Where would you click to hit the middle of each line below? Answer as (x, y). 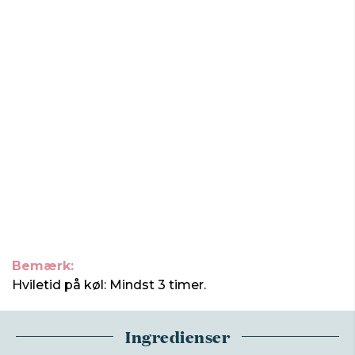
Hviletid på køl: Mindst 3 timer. (109, 285)
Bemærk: (43, 266)
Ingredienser (177, 336)
